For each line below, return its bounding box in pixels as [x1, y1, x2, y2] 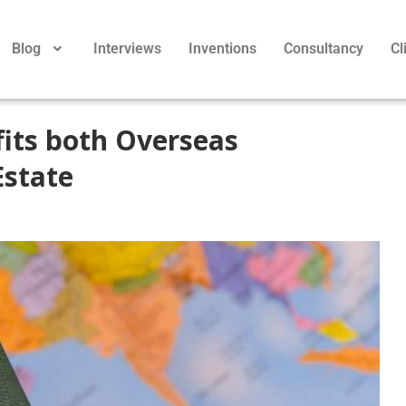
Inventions [188, 40, 256, 58]
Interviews [92, 40, 161, 58]
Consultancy [283, 40, 363, 58]
